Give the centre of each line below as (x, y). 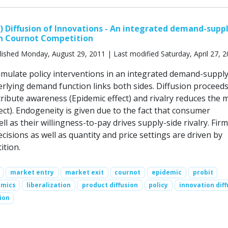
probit (203, 172)
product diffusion (110, 185)
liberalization (49, 185)
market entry (32, 172)
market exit (84, 172)
